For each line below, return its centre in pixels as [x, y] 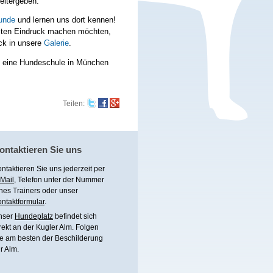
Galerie [57, 43]
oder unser [59, 191]
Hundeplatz [34, 217]
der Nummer [83, 180]
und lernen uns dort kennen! [66, 20]
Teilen [73, 104]
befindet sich [75, 217]
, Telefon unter [38, 180]
